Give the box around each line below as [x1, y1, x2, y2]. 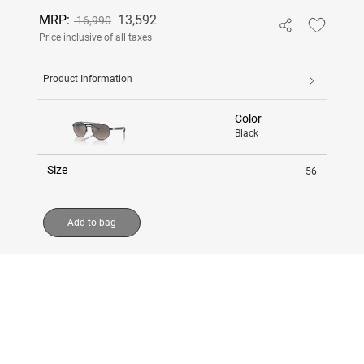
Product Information [43, 72, 132, 84]
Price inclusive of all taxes [39, 31, 152, 43]
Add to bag [67, 216, 116, 228]
